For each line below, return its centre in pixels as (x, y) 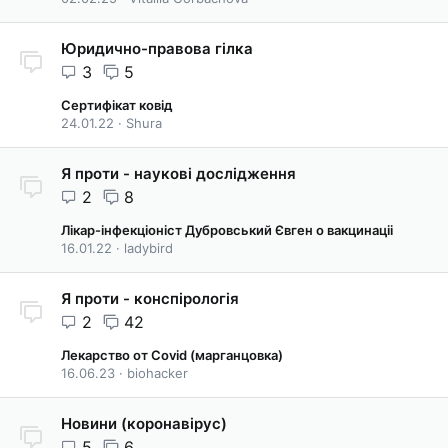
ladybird (148, 248)
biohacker (157, 373)
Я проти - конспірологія (150, 298)
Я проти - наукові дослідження (178, 173)
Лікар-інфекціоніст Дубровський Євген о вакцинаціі (227, 230)
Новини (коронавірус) (144, 423)
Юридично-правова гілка (157, 48)
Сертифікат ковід (117, 105)
